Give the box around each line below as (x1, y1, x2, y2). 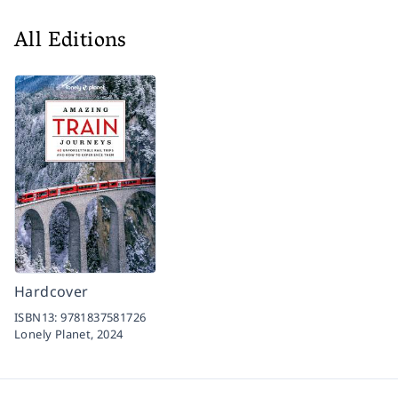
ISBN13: (14, 308, 61, 325)
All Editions (14, 21, 127, 62)
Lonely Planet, (14, 325, 98, 342)
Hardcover (14, 281, 89, 301)
